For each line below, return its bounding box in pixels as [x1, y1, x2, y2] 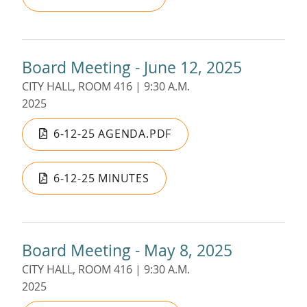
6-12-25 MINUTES [53, 170, 149, 186]
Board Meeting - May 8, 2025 [22, 239, 232, 262]
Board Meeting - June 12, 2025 [22, 56, 242, 78]
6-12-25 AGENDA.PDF [53, 126, 172, 142]
